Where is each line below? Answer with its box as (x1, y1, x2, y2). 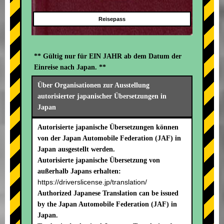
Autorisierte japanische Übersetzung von (37, 156, 160, 164)
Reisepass (98, 16, 125, 22)
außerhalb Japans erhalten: (37, 167, 121, 175)
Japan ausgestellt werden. (37, 145, 115, 153)
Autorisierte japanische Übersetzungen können (37, 123, 178, 131)
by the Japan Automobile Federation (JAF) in (37, 200, 177, 208)
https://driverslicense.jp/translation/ (37, 178, 147, 186)
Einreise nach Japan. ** (34, 63, 106, 71)
